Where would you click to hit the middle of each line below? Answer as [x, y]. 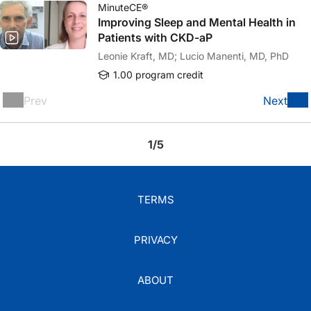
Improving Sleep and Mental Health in [197, 22]
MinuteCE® [123, 7]
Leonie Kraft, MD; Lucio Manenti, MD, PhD [234, 56]
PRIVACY [155, 240]
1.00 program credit [157, 75]
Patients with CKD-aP [155, 37]
